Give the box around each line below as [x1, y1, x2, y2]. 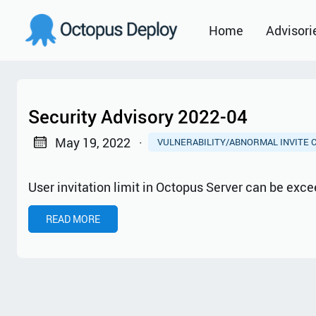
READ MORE [46, 212, 100, 226]
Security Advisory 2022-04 [28, 104, 248, 129]
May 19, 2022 [54, 133, 130, 151]
